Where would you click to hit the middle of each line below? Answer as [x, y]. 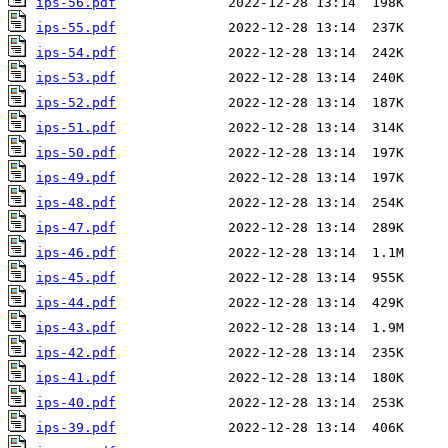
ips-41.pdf [76, 378]
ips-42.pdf [76, 353]
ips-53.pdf [76, 78]
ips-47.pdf [76, 228]
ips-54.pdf [76, 53]
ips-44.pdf [76, 303]
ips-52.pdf [76, 103]
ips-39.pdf [76, 428]
